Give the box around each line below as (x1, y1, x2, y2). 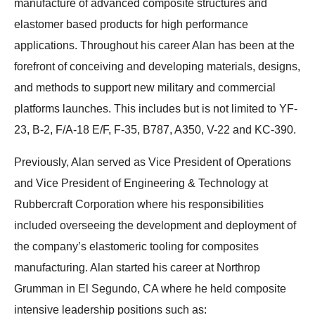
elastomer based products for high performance (14, 18, 248, 30)
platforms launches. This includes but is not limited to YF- (14, 102, 297, 115)
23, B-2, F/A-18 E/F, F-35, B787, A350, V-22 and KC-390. (14, 123, 299, 136)
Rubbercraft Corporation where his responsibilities (14, 198, 264, 210)
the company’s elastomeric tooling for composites (14, 240, 259, 252)
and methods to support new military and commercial (14, 81, 276, 94)
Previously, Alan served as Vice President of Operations (14, 155, 291, 168)
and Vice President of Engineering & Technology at (14, 176, 268, 189)
